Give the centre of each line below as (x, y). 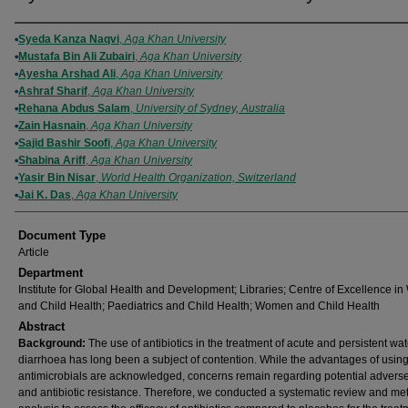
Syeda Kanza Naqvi (69, 39)
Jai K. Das (45, 195)
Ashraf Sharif (53, 91)
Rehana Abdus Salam (74, 108)
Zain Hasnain (52, 126)
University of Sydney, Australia (210, 108)
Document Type (62, 235)
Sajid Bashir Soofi (64, 143)
